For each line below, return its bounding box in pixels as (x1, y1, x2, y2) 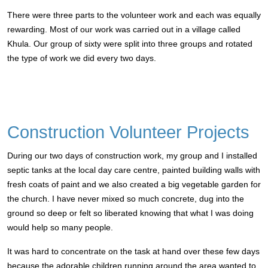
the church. (7, 194, 52, 203)
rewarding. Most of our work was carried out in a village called (7, 25, 240, 34)
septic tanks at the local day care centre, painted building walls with (7, 165, 260, 175)
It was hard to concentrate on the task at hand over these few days (7, 246, 260, 256)
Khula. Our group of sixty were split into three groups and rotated (7, 39, 252, 48)
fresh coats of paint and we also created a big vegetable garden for (7, 179, 261, 189)
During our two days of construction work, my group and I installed (7, 151, 257, 160)
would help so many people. (7, 223, 113, 232)
